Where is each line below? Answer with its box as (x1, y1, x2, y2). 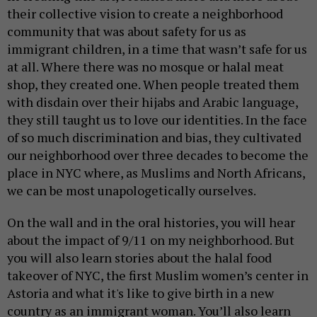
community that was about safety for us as (7, 22, 246, 40)
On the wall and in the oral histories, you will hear (7, 213, 295, 231)
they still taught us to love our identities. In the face (7, 110, 307, 128)
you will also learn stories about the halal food (7, 248, 272, 266)
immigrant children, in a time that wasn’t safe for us (7, 40, 307, 57)
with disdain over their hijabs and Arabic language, (7, 93, 298, 110)
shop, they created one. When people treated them (7, 75, 299, 93)
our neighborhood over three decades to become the (7, 146, 309, 163)
